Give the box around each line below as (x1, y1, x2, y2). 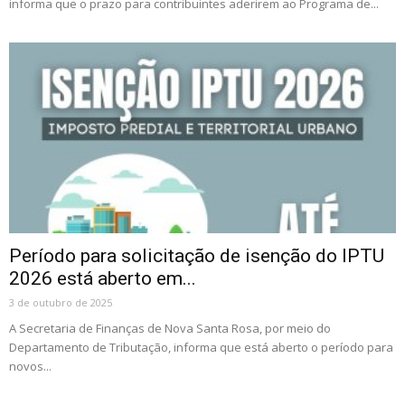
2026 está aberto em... (9, 268, 196, 289)
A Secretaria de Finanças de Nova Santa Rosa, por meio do (9, 320, 331, 336)
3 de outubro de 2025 (9, 296, 112, 309)
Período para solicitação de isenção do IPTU (9, 245, 384, 267)
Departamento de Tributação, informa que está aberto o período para (9, 339, 393, 355)
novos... (9, 358, 52, 374)
